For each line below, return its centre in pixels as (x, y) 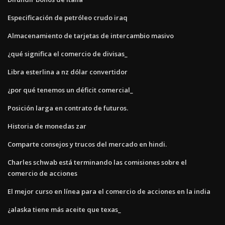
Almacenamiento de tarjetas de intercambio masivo (91, 35)
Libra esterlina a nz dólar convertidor (68, 72)
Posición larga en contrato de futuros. (68, 108)
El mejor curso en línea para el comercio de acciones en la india (109, 191)
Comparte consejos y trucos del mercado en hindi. (87, 144)
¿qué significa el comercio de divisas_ (68, 53)
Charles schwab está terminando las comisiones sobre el (97, 162)
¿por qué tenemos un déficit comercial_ (70, 90)
